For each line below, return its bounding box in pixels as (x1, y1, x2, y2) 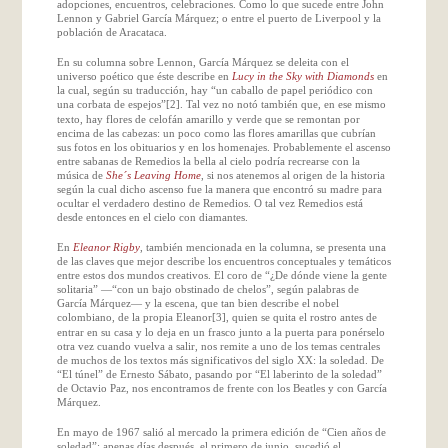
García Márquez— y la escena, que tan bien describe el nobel (56, 296, 339, 309)
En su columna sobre (56, 55, 157, 68)
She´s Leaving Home (105, 168, 201, 181)
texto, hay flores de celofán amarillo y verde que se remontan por (56, 112, 360, 125)
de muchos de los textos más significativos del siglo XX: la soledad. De (56, 353, 384, 366)
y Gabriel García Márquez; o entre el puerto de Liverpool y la (92, 11, 381, 24)
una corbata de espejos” (56, 97, 166, 110)
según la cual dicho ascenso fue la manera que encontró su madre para (56, 182, 382, 195)
